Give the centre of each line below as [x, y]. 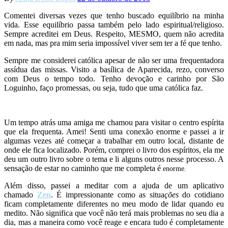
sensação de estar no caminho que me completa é [83, 168]
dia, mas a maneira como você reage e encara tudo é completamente [114, 222]
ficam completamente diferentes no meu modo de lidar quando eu [114, 204]
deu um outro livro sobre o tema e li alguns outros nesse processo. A [114, 159]
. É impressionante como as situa [107, 194]
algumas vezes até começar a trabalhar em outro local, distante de [114, 140]
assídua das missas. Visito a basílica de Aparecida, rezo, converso [114, 69]
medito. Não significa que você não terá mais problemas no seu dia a [114, 213]
